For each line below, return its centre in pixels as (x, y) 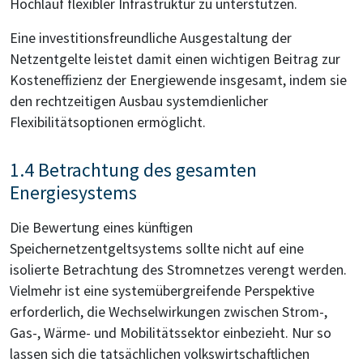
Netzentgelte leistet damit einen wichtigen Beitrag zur (175, 60)
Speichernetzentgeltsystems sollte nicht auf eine (157, 249)
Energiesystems (73, 193)
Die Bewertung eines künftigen (101, 228)
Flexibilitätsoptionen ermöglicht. (108, 123)
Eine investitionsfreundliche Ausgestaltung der (151, 38)
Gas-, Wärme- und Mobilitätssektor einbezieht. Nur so (171, 333)
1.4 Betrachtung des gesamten (133, 170)
